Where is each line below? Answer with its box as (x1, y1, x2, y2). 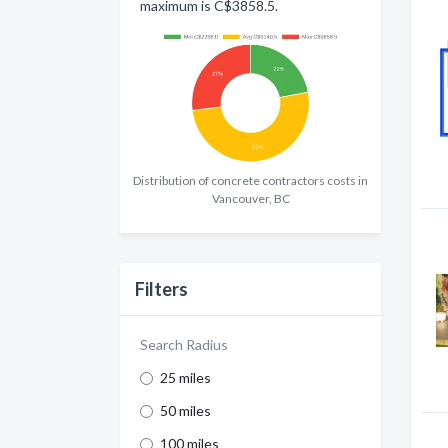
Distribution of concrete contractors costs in (133, 173, 368, 189)
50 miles (160, 402, 211, 420)
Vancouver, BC (211, 191, 290, 207)
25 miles (160, 369, 211, 387)
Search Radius (140, 336, 228, 354)
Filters (135, 278, 188, 301)
